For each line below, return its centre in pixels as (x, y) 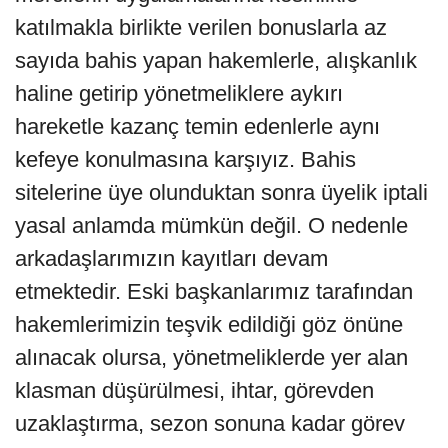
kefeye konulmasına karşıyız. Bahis (185, 160)
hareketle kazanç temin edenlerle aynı (197, 127)
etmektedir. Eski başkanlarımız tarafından (214, 292)
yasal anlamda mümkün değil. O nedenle (211, 226)
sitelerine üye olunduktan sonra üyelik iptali (221, 193)
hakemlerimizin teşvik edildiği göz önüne (209, 325)
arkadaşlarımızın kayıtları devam (171, 259)
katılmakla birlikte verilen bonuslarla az (201, 28)
